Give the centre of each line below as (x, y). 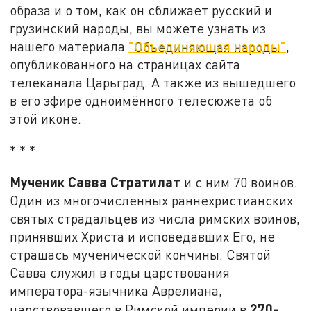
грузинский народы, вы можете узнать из (138, 28)
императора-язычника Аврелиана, (116, 291)
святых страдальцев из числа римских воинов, (155, 219)
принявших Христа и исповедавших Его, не (143, 237)
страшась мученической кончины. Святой (141, 255)
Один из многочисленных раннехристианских (152, 201)
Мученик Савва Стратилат (95, 182)
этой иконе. (46, 119)
